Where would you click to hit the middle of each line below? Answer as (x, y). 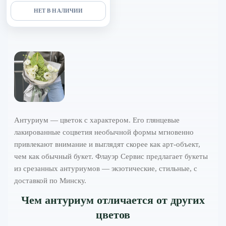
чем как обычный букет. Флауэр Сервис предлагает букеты (111, 157)
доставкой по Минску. (50, 181)
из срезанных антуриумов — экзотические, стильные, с (106, 169)
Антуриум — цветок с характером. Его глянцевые (97, 120)
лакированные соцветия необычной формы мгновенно (104, 132)
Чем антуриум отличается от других (113, 200)
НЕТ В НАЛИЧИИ (58, 11)
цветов (113, 215)
